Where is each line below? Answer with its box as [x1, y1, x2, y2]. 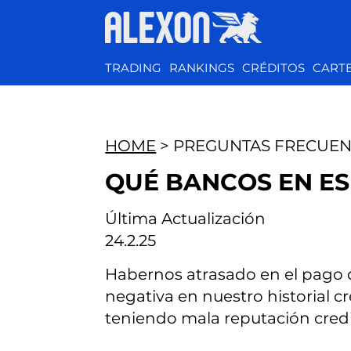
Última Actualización [105, 209, 266, 229]
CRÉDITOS [242, 60, 306, 76]
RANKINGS [169, 60, 235, 76]
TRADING [105, 60, 162, 76]
